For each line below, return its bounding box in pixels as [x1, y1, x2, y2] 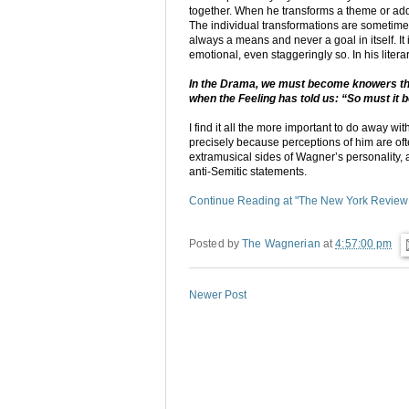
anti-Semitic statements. [189, 165, 307, 179]
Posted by [189, 237, 243, 251]
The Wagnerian [242, 237, 320, 251]
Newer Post [189, 288, 246, 302]
